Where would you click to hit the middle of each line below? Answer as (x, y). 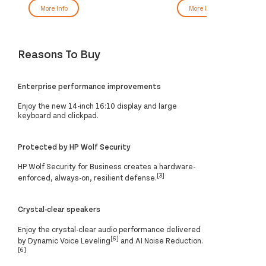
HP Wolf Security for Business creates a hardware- (107, 167)
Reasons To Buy (59, 54)
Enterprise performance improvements (89, 86)
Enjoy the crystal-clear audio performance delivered (109, 229)
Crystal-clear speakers (59, 209)
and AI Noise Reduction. (161, 240)
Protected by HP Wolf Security (74, 146)
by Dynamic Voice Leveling (64, 240)
